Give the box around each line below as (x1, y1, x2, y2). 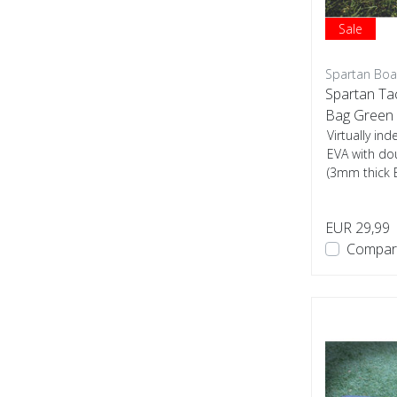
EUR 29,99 (325, 218, 390, 237)
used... (327, 183, 363, 199)
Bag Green (325, 105, 393, 125)
